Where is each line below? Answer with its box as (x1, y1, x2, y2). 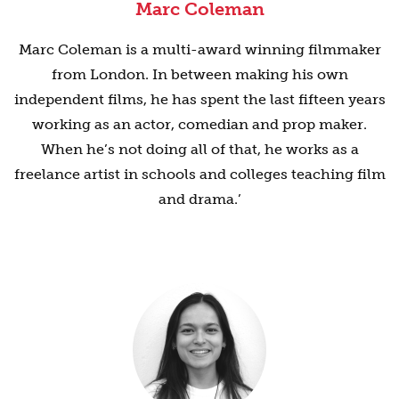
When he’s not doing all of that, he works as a (40, 140, 359, 158)
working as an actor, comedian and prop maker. (32, 115, 367, 133)
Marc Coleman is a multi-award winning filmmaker (18, 40, 381, 58)
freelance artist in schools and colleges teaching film (13, 165, 386, 183)
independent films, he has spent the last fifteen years (13, 90, 386, 108)
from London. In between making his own (51, 65, 348, 83)
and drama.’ (158, 190, 241, 208)
